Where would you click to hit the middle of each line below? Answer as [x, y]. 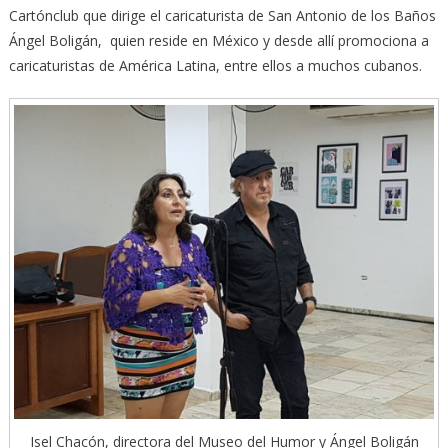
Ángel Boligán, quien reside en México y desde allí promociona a [218, 41]
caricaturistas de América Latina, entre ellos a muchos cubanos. [215, 66]
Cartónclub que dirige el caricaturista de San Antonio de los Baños [222, 16]
